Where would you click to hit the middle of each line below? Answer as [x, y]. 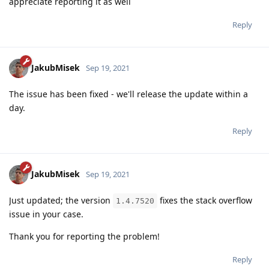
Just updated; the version [61, 200]
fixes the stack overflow [205, 200]
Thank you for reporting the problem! [84, 236]
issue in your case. [46, 214]
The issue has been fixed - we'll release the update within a [128, 94]
